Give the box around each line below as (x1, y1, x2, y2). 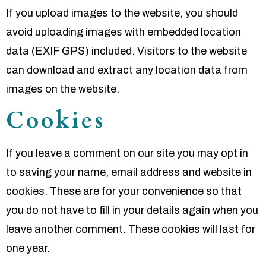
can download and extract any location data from (6, 64, 248, 77)
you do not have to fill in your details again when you (6, 204, 258, 216)
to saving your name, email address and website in (6, 166, 252, 178)
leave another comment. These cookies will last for (6, 223, 255, 235)
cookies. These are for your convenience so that (6, 185, 242, 197)
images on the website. (6, 83, 119, 96)
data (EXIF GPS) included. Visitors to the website (6, 45, 247, 58)
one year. (6, 242, 50, 254)
